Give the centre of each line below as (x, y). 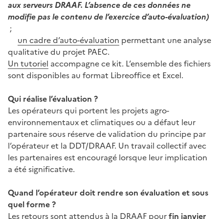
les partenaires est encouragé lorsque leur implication (108, 157)
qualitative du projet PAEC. (59, 52)
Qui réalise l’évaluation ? (53, 99)
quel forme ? (32, 204)
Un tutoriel (28, 63)
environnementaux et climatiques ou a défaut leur (102, 122)
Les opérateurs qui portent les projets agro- (88, 110)
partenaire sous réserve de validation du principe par (107, 134)
